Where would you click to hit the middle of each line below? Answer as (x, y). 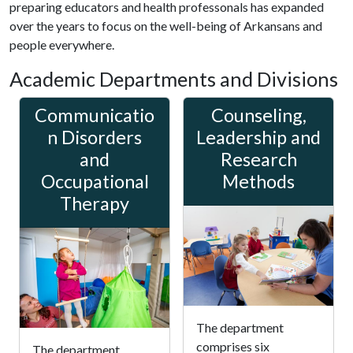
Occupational (95, 181)
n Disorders (95, 137)
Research (258, 159)
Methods (258, 181)
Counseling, (258, 115)
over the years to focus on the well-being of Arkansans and (166, 26)
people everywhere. (62, 45)
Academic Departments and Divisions (174, 79)
